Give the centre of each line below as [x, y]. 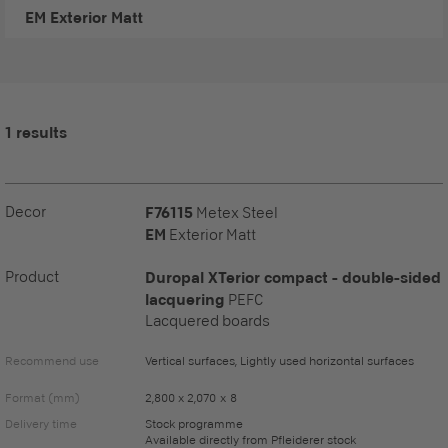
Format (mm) [42, 397]
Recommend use [52, 360]
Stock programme [194, 423]
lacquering [185, 299]
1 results [36, 132]
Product [32, 276]
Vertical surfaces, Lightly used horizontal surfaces [279, 360]
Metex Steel [237, 212]
